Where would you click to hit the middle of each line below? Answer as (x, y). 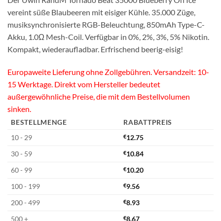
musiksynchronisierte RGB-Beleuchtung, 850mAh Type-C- (106, 25)
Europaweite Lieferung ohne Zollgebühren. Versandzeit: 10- (108, 72)
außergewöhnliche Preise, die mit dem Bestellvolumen (99, 97)
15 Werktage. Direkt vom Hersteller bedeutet (84, 84)
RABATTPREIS (148, 122)
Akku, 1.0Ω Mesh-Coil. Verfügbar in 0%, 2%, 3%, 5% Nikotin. (108, 37)
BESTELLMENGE (39, 122)
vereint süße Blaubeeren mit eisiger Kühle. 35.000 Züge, (101, 12)
